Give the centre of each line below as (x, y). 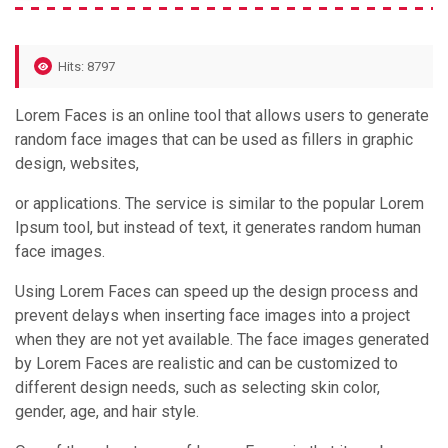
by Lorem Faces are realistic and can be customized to (206, 363)
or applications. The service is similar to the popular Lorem (219, 203)
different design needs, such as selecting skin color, (197, 387)
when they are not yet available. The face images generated (222, 339)
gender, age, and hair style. (107, 411)
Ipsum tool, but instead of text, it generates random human (218, 227)
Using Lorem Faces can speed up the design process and (216, 291)
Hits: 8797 (86, 66)
